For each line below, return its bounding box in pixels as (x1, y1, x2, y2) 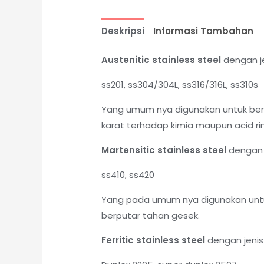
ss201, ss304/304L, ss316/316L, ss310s (101, 78, 259, 91)
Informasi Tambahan (153, 24, 254, 37)
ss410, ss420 (101, 169, 155, 181)
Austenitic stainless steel (101, 54, 222, 67)
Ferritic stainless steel (101, 234, 206, 247)
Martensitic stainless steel (101, 144, 227, 157)
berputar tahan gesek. (101, 209, 200, 222)
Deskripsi (101, 24, 145, 37)
